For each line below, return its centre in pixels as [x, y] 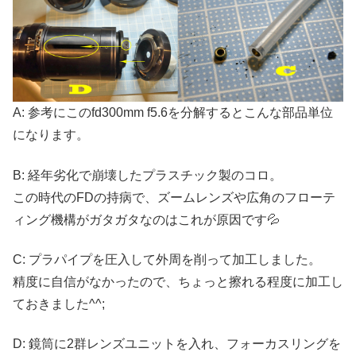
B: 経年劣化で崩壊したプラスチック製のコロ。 [147, 175]
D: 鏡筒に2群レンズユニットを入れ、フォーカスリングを [177, 344]
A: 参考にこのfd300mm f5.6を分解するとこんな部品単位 [173, 113]
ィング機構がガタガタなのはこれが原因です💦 [146, 219]
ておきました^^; [59, 304]
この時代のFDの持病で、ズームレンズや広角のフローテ [174, 197]
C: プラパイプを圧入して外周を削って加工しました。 [167, 259]
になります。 [51, 135]
